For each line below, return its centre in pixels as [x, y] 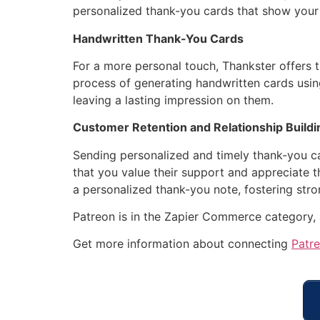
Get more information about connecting [182, 244]
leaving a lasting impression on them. [173, 100]
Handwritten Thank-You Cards [158, 38]
